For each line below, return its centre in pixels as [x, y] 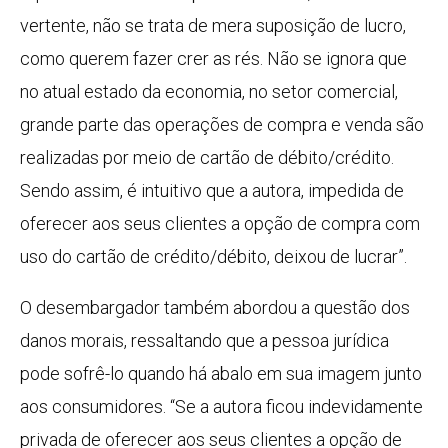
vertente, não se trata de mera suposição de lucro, [213, 26]
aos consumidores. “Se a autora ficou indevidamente [221, 407]
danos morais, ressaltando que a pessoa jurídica [204, 341]
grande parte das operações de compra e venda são [222, 125]
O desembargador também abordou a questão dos [215, 308]
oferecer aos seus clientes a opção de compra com [220, 224]
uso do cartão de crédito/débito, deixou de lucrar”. [213, 257]
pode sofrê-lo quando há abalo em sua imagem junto [221, 374]
